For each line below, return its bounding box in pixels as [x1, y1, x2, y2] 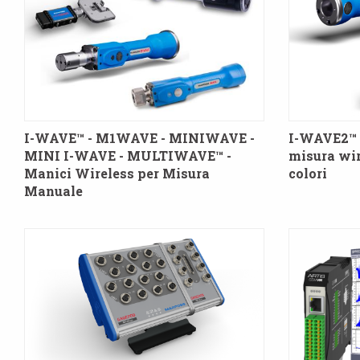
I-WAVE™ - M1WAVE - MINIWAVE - [24, 129, 255, 146]
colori [288, 164, 327, 182]
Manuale [24, 182, 83, 199]
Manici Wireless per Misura [24, 164, 210, 182]
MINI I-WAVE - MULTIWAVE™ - [24, 146, 231, 164]
